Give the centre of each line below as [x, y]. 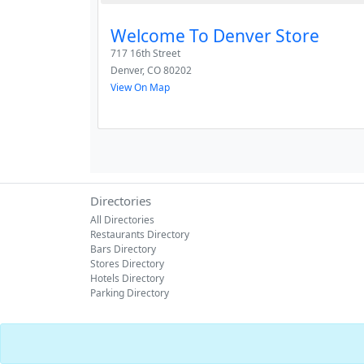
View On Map [140, 87]
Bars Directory [123, 249]
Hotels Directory [127, 278]
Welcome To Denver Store [215, 36]
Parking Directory [130, 293]
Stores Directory [127, 264]
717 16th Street [145, 53]
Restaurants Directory [140, 234]
